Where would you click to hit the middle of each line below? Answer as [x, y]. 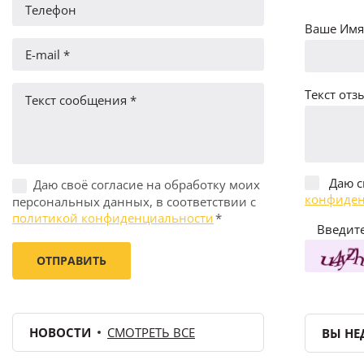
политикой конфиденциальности [113, 217]
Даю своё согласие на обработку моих [147, 184]
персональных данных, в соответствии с [134, 201]
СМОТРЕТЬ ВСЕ [151, 332]
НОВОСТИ [60, 332]
